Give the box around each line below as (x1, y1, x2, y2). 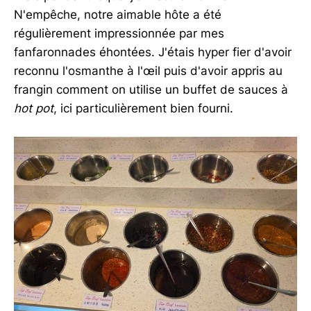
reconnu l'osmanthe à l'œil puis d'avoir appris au (14, 63, 283, 78)
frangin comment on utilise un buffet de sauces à (14, 82, 288, 96)
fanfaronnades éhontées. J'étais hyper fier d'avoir (14, 44, 292, 59)
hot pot (14, 101, 53, 115)
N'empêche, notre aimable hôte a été (14, 7, 221, 22)
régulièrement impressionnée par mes (14, 26, 224, 40)
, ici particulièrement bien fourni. (53, 101, 233, 115)
